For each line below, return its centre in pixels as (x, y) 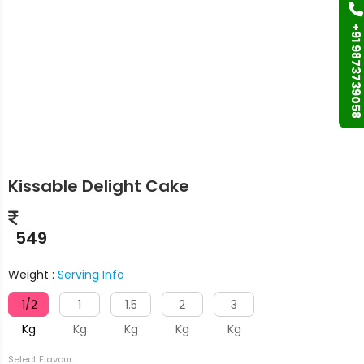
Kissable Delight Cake (99, 186)
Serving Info (91, 275)
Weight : (33, 275)
